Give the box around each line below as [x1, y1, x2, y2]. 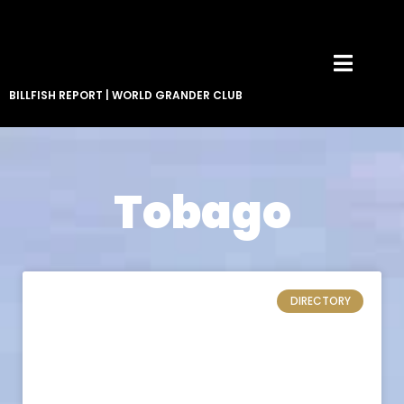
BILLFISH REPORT [9, 87, 103, 103]
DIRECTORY [289, 293, 351, 309]
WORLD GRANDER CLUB [112, 87, 243, 103]
